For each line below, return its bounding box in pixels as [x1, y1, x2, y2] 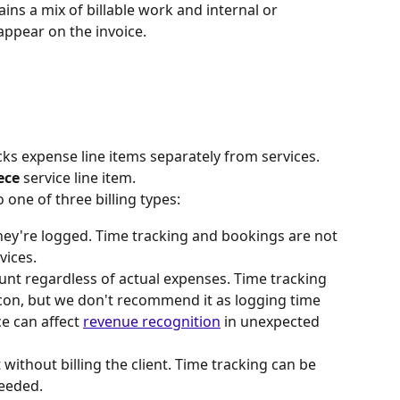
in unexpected [221, 311, 323, 331]
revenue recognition [83, 311, 221, 331]
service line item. [20, 168, 136, 188]
